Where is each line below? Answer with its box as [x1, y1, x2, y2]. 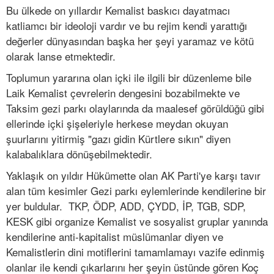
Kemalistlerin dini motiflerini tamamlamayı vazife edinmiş [6, 244, 265, 260]
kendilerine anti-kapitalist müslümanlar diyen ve [6, 229, 223, 245]
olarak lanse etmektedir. [6, 48, 116, 64]
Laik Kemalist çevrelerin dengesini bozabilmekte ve [6, 85, 240, 101]
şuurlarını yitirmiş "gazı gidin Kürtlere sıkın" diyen [6, 131, 231, 147]
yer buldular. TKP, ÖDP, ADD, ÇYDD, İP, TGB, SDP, [6, 198, 246, 214]
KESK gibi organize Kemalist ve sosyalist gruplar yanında [6, 213, 268, 229]
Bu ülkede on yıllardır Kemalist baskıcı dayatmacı [6, 2, 230, 18]
